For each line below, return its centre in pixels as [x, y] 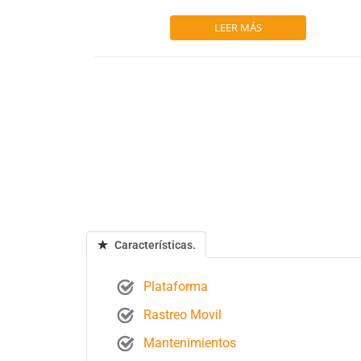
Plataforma [176, 286]
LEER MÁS [238, 27]
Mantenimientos [190, 343]
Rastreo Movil [183, 315]
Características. [154, 245]
